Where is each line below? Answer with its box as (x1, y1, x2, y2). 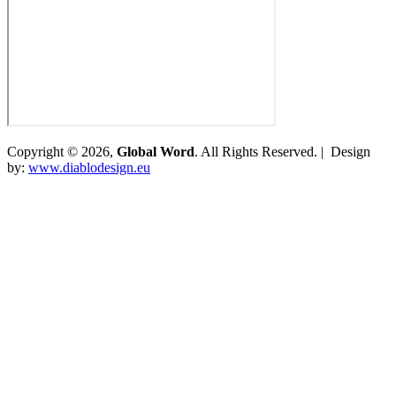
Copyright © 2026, (7, 144, 117, 160)
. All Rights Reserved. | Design (194, 144, 370, 160)
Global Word (117, 144, 194, 160)
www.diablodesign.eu (28, 160, 150, 176)
